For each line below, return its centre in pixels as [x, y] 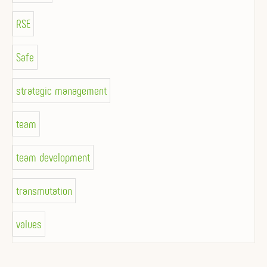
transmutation [44, 190]
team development [53, 157]
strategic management [61, 90]
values [29, 224]
